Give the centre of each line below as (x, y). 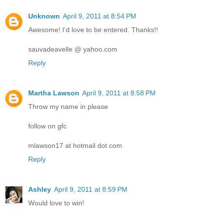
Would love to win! (56, 203)
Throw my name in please (68, 106)
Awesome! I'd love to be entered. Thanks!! (93, 29)
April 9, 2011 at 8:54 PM (100, 16)
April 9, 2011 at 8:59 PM (91, 189)
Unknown (44, 16)
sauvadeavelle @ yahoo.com (73, 49)
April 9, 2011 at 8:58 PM (119, 93)
